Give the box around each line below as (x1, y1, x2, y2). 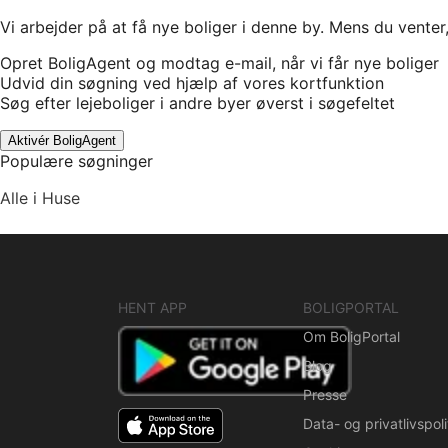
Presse (302, 386, 347, 404)
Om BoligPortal (302, 328, 400, 346)
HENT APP (118, 299, 187, 317)
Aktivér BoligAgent (8, 133, 116, 149)
